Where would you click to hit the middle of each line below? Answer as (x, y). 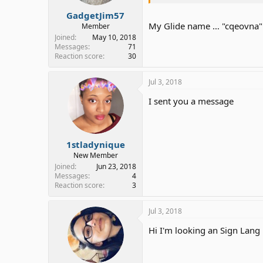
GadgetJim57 (95, 15)
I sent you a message (191, 101)
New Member (95, 155)
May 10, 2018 (114, 37)
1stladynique (95, 144)
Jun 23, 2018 (116, 166)
